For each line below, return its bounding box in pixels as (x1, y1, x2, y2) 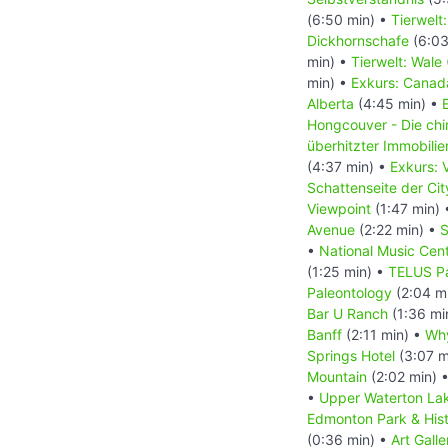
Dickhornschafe (307, 31, 409, 49)
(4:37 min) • (307, 157, 390, 175)
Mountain (307, 367, 367, 385)
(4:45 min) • (354, 94, 442, 112)
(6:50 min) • (307, 10, 391, 28)
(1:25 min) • (307, 262, 388, 280)
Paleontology (307, 283, 392, 301)
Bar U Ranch (307, 304, 388, 322)
